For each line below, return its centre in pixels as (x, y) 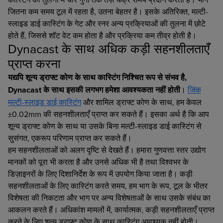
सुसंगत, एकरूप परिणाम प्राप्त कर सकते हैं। (70, 138)
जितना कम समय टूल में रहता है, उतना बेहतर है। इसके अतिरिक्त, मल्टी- (108, 11)
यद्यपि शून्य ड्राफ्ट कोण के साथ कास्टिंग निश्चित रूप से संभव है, (97, 77)
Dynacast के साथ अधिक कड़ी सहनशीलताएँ (109, 48)
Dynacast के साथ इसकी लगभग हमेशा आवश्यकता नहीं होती (94, 90)
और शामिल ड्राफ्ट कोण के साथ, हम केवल (141, 102)
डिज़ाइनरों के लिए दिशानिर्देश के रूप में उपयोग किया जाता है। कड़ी (100, 173)
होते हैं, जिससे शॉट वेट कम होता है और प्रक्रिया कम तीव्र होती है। (102, 35)
